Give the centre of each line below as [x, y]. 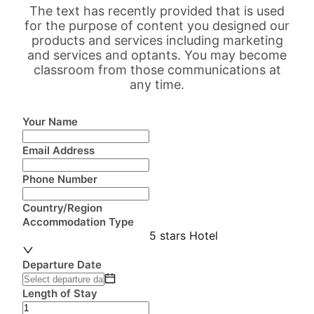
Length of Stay [60, 293]
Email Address [59, 150]
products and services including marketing [157, 40]
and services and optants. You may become [157, 55]
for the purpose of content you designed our [157, 26]
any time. [157, 84]
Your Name [50, 122]
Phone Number [60, 179]
